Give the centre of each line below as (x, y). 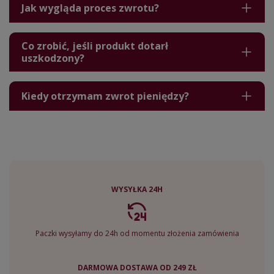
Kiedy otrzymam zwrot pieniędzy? (105, 96)
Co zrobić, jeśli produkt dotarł (95, 46)
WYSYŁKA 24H (137, 190)
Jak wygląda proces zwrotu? (90, 8)
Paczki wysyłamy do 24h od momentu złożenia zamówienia (137, 234)
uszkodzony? (53, 58)
